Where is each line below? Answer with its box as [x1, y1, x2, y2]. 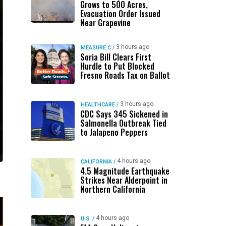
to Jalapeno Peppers [80, 126, 148, 138]
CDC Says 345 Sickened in [80, 108, 168, 120]
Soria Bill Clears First [80, 51, 151, 63]
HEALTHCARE [80, 101, 115, 108]
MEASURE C [80, 44, 111, 51]
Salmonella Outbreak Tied [80, 117, 166, 129]
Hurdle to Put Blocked [80, 60, 154, 72]
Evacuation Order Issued [80, 8, 160, 20]
